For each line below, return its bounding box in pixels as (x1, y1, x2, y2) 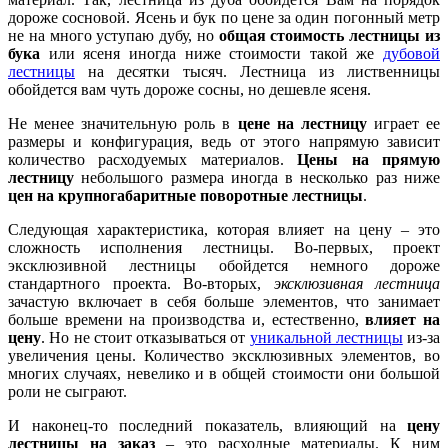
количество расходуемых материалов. (8, 151, 298, 169)
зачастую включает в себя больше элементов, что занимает (8, 293, 440, 311)
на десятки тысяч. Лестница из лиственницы (75, 63, 440, 81)
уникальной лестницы (249, 329, 403, 347)
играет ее (366, 115, 441, 133)
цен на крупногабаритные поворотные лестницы (8, 187, 363, 205)
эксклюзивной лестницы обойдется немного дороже (8, 257, 440, 275)
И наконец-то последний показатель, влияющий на (8, 417, 407, 435)
